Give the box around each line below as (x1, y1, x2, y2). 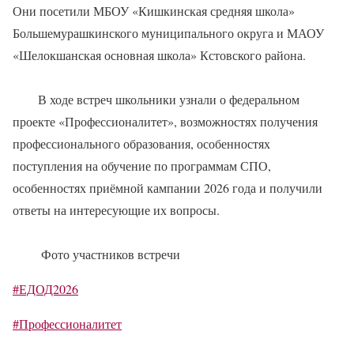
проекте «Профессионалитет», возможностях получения (13, 113, 318, 130)
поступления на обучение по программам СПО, (13, 157, 271, 175)
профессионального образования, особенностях (13, 135, 270, 153)
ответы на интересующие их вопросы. (13, 201, 220, 219)
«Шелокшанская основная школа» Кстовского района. (13, 47, 306, 64)
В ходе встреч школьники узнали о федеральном (38, 91, 299, 108)
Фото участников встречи (38, 246, 180, 263)
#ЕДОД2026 (13, 281, 78, 298)
